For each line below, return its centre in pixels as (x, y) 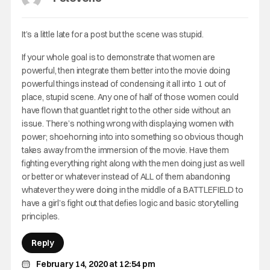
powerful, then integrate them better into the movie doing (126, 71)
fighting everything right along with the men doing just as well (133, 163)
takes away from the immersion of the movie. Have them (125, 150)
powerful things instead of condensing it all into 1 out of (124, 84)
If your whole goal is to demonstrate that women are (118, 57)
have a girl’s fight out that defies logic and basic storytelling (130, 203)
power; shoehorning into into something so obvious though (132, 137)
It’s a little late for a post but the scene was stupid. (113, 34)
